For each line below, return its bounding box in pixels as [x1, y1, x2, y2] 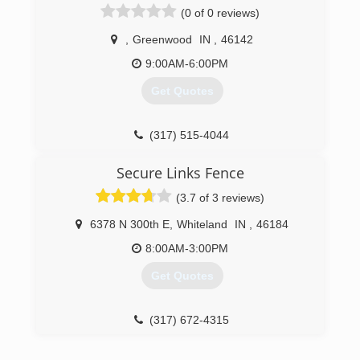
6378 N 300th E [90, 218, 170, 231]
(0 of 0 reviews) [181, 6, 260, 19]
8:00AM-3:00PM [145, 242, 228, 255]
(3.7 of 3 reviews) [176, 191, 264, 204]
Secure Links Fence [116, 163, 244, 182]
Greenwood [133, 33, 192, 46]
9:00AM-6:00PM [145, 57, 228, 70]
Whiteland [177, 218, 227, 231]
